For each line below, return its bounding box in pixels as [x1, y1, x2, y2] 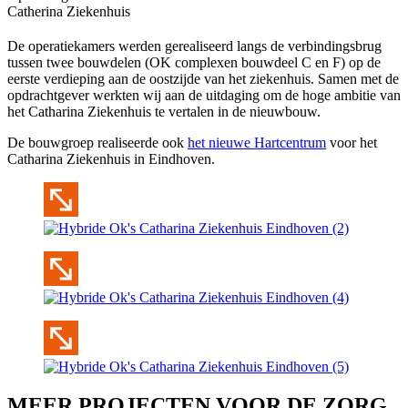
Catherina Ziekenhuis [7, 3, 130, 19]
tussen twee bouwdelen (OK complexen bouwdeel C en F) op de [7, 54, 381, 70]
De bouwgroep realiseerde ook [7, 134, 188, 150]
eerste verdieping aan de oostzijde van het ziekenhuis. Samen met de [7, 70, 399, 87]
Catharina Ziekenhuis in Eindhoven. [7, 150, 215, 167]
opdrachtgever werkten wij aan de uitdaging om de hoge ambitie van [7, 87, 401, 103]
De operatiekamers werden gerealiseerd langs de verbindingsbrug [7, 37, 382, 54]
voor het [326, 134, 377, 150]
